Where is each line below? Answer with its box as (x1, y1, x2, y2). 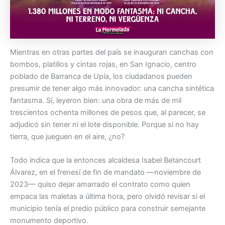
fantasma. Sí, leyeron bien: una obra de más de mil (10, 95, 181, 105)
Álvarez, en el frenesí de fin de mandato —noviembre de (10, 168, 201, 177)
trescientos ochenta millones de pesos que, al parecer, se (10, 107, 205, 117)
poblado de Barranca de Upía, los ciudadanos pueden (10, 71, 192, 81)
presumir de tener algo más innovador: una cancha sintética (10, 83, 214, 93)
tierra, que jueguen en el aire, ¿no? (10, 132, 125, 141)
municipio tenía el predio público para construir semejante (10, 204, 205, 213)
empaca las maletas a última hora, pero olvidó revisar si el (10, 192, 205, 201)
